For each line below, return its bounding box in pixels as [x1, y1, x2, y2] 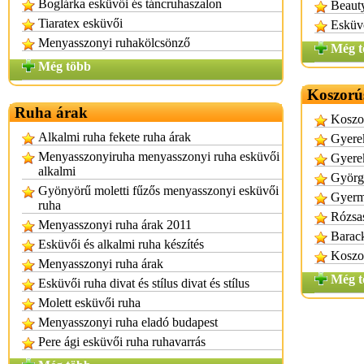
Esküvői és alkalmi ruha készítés [38, 237, 204, 251]
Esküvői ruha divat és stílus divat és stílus [38, 276, 249, 290]
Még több [38, 59, 91, 73]
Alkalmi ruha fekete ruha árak [38, 130, 191, 144]
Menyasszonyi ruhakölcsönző [38, 36, 190, 50]
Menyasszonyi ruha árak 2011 [38, 218, 192, 232]
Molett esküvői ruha [38, 296, 141, 310]
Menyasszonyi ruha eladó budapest [38, 315, 218, 329]
